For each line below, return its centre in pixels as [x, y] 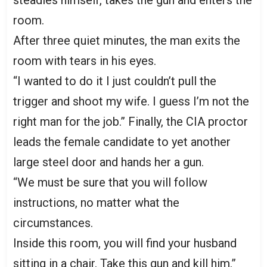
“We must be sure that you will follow [110, 182]
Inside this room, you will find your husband [125, 243]
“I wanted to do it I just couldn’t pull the [115, 81]
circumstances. [53, 223]
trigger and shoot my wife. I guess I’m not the [131, 101]
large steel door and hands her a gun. [108, 162]
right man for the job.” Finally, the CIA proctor [131, 121]
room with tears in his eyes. [85, 60]
